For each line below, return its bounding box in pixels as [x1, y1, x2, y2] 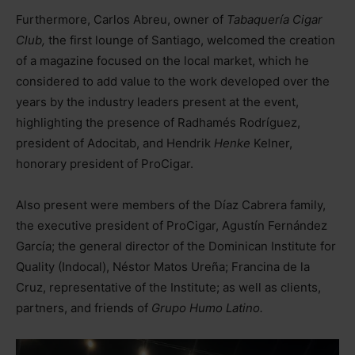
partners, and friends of [16, 300, 151, 315]
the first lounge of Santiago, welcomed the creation [45, 32, 335, 48]
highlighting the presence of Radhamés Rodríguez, [16, 114, 300, 130]
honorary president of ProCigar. [16, 155, 193, 171]
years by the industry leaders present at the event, [16, 94, 299, 109]
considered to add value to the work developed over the [16, 73, 330, 89]
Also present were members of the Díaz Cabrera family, [16, 197, 326, 212]
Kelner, [250, 135, 292, 151]
